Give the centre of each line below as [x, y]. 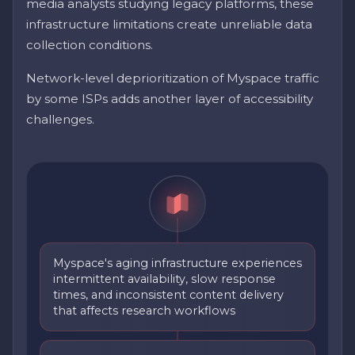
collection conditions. [90, 45]
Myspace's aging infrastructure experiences [177, 263]
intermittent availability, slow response [164, 279]
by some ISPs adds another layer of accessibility [170, 99]
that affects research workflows [144, 311]
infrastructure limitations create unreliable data [169, 25]
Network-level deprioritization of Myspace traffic [173, 78]
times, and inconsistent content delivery [168, 295]
